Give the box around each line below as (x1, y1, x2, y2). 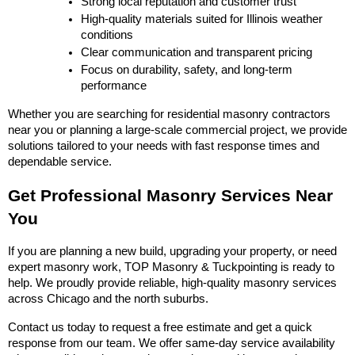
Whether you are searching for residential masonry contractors (8, 107, 330, 120)
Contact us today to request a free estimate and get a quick (8, 320, 312, 334)
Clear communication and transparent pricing (80, 45, 312, 59)
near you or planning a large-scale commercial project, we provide (8, 123, 347, 136)
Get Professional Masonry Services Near (8, 185, 333, 205)
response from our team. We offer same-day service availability (8, 336, 335, 349)
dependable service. (8, 155, 112, 168)
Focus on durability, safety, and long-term (80, 63, 292, 76)
